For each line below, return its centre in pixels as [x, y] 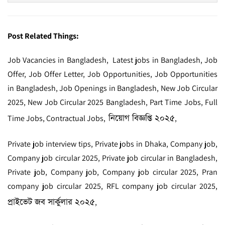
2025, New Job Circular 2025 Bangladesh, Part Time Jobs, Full [113, 102]
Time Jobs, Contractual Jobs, [58, 118]
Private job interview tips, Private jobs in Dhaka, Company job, [113, 144]
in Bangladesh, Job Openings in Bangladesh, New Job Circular [113, 88]
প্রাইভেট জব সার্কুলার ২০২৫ [51, 202]
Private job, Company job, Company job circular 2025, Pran [113, 172]
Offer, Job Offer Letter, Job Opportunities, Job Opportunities [113, 74]
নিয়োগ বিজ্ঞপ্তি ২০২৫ [142, 118]
